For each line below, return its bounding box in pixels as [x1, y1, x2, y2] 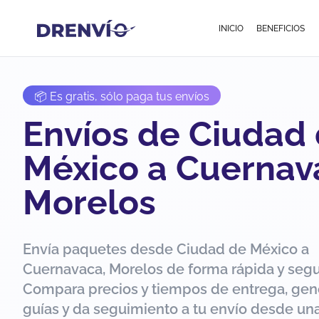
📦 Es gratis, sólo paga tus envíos [34, 90, 209, 103]
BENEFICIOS [256, 23, 305, 33]
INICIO [219, 23, 244, 33]
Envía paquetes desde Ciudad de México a [23, 241, 309, 258]
